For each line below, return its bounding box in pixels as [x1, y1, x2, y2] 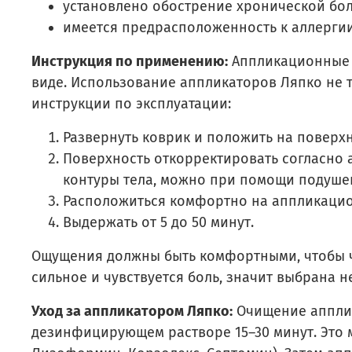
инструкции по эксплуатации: [31, 94, 231, 112]
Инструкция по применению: [31, 52, 228, 70]
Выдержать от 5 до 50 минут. [63, 213, 254, 231]
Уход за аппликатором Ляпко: [31, 302, 233, 320]
